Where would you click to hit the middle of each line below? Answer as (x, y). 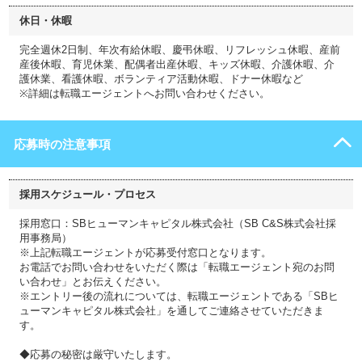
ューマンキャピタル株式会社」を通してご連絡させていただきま (172, 311)
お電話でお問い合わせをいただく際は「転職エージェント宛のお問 (177, 267)
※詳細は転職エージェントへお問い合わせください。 (145, 93)
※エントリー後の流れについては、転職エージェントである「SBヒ (179, 296)
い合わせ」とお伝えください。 (93, 282)
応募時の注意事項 (62, 144)
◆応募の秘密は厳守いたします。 (98, 354)
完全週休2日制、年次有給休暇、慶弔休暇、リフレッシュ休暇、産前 (180, 50)
